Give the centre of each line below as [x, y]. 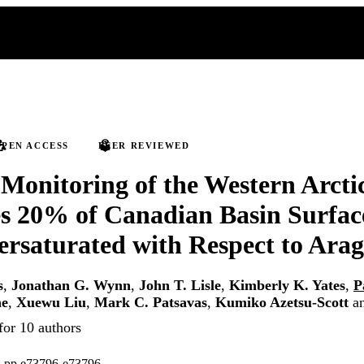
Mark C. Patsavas [151, 303]
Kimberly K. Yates [287, 286]
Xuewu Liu [51, 303]
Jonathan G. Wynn [71, 286]
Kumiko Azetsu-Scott [282, 303]
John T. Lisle [180, 286]
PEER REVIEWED [144, 145]
